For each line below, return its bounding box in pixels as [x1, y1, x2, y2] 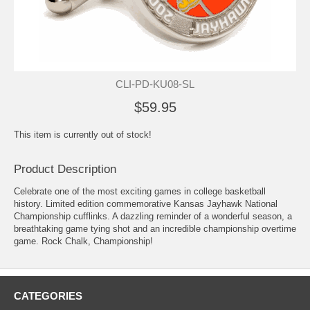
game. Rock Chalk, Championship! [14, 235, 153, 246]
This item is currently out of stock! [14, 129, 152, 140]
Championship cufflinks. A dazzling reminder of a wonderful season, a [14, 210, 292, 221]
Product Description [14, 162, 116, 176]
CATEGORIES [14, 289, 82, 302]
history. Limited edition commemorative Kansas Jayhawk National [14, 198, 277, 209]
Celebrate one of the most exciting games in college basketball [14, 185, 266, 197]
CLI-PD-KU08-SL [116, 77, 194, 90]
